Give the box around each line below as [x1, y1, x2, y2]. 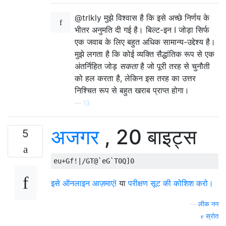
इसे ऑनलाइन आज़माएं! [51, 178, 119, 188]
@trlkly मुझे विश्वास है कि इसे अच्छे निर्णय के [75, 13, 209, 23]
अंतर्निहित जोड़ [75, 61, 120, 71]
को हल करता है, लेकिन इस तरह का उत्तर [75, 73, 196, 83]
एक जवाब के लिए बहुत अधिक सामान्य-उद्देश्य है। [75, 37, 215, 47]
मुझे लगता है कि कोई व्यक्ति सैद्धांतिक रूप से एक [75, 49, 214, 59]
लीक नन [198, 200, 218, 208]
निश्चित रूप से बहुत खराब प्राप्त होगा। [75, 85, 189, 95]
